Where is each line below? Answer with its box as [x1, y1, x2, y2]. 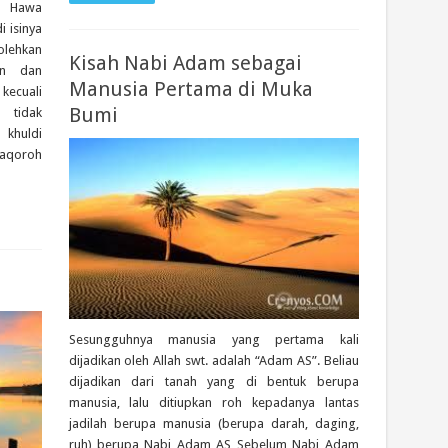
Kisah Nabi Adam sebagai [68, 51, 302, 75]
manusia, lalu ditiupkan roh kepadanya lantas [68, 394, 359, 410]
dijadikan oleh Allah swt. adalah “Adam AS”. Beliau [68, 352, 359, 368]
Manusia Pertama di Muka [68, 77, 313, 101]
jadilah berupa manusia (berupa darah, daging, [68, 415, 359, 431]
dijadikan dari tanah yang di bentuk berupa [68, 373, 359, 389]
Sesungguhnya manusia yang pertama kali [68, 331, 359, 347]
